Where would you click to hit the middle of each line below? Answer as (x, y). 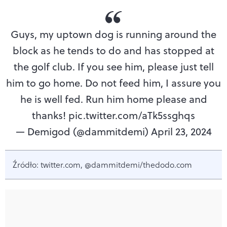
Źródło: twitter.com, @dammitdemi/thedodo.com (102, 164)
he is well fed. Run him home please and (113, 99)
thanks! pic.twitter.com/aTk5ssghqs (113, 115)
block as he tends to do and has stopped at (113, 50)
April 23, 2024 (181, 131)
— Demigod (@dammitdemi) (83, 131)
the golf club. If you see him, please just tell (113, 66)
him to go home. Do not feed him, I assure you (113, 83)
